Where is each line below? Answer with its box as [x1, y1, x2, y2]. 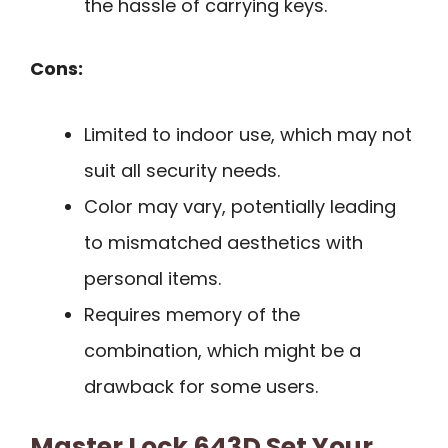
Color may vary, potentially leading [84, 194, 396, 220]
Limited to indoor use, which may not [84, 122, 412, 148]
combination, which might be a [84, 338, 361, 364]
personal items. [84, 266, 221, 292]
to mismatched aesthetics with [84, 230, 363, 256]
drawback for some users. [84, 374, 318, 400]
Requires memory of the [84, 302, 300, 328]
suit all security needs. [84, 158, 280, 184]
